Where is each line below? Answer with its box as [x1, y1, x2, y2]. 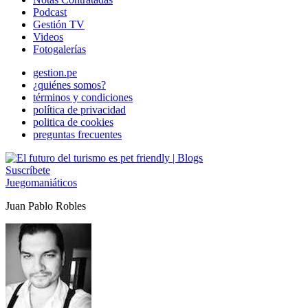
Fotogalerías [33, 43, 86, 55]
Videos [33, 31, 63, 43]
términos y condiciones [33, 91, 133, 103]
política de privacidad [33, 104, 126, 115]
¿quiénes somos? [33, 79, 106, 91]
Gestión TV [33, 19, 85, 30]
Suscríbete [5, 164, 50, 176]
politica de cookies [33, 116, 113, 128]
